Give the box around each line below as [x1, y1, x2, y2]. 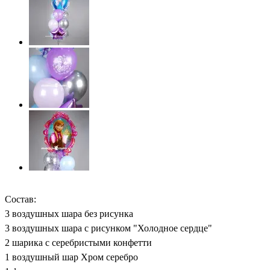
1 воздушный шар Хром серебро [5, 251, 138, 262]
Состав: [5, 193, 36, 204]
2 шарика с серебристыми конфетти [5, 237, 152, 248]
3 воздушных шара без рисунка [5, 208, 133, 219]
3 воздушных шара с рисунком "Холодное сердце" [5, 222, 212, 233]
